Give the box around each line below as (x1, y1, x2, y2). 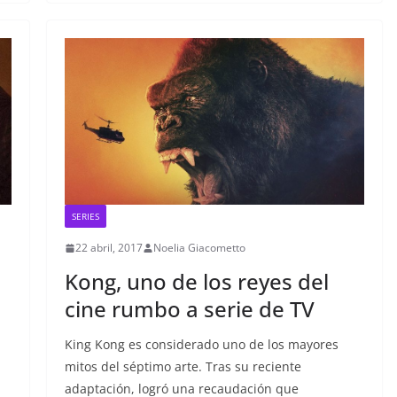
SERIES (71, 210, 99, 222)
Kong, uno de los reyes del (64, 267, 329, 296)
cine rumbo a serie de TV (64, 294, 315, 323)
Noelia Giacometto (152, 240, 245, 255)
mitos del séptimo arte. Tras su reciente (64, 358, 301, 375)
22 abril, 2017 (74, 240, 143, 255)
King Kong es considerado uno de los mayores (64, 336, 339, 353)
